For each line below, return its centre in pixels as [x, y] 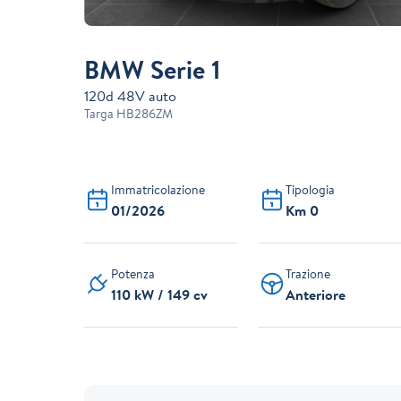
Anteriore [315, 295]
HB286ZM [144, 114]
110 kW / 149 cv [160, 295]
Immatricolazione [158, 190]
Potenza [133, 274]
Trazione [307, 274]
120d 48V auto [131, 96]
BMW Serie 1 [153, 70]
